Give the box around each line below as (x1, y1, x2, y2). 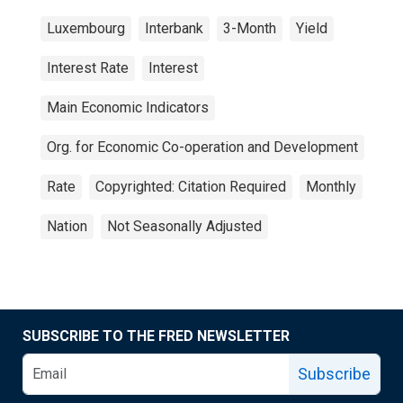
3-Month (223, 20, 276, 37)
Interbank (145, 20, 203, 37)
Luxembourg (47, 20, 125, 37)
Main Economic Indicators (47, 99, 209, 116)
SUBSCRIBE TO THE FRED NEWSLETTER (22, 327, 290, 345)
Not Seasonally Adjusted (107, 218, 262, 235)
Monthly (306, 178, 356, 195)
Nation (47, 218, 87, 235)
